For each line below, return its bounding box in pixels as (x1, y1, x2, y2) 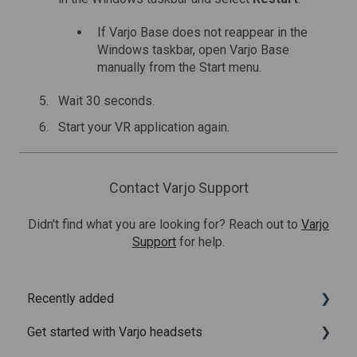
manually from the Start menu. (97, 59, 261, 75)
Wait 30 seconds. (58, 92, 155, 108)
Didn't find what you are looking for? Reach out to (28, 217, 301, 233)
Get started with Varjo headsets (27, 324, 202, 339)
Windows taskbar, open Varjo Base (97, 41, 289, 57)
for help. (176, 234, 225, 250)
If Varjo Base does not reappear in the (97, 24, 308, 40)
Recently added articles (45, 324, 176, 339)
